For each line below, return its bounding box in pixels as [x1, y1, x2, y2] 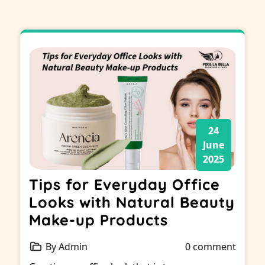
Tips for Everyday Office [29, 174, 221, 193]
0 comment [185, 240, 236, 253]
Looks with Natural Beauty [29, 192, 235, 211]
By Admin [46, 240, 88, 253]
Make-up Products [29, 210, 169, 229]
